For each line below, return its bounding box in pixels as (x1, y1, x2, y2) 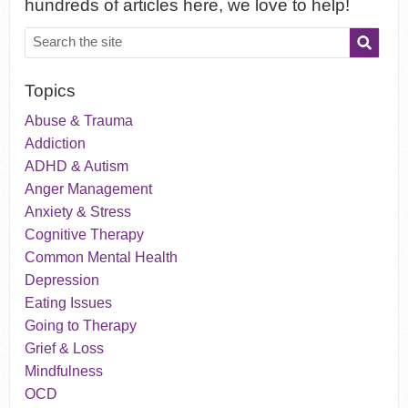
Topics (25, 81, 76, 101)
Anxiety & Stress (25, 204, 132, 220)
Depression (25, 272, 100, 289)
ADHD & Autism (25, 158, 129, 175)
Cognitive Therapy (25, 227, 145, 243)
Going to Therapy (25, 318, 138, 334)
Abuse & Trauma (25, 113, 134, 129)
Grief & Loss (25, 341, 105, 357)
